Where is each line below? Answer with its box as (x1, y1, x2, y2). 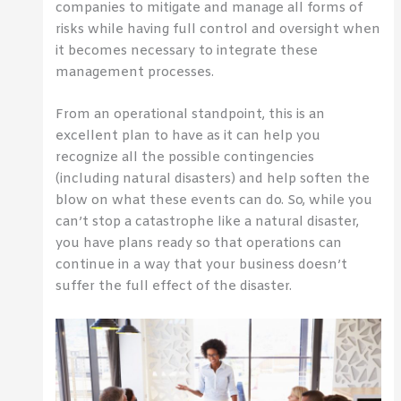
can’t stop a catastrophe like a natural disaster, (55, 213, 360, 232)
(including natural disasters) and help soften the (55, 170, 371, 189)
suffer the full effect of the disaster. (55, 277, 293, 296)
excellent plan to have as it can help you (55, 127, 321, 146)
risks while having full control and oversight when (55, 20, 381, 38)
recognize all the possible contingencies (55, 149, 315, 167)
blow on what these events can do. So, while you (55, 192, 373, 210)
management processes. (55, 63, 215, 81)
